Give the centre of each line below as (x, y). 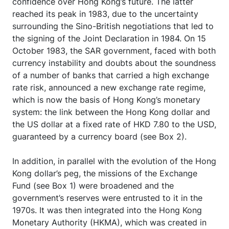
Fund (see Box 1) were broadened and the (93, 185)
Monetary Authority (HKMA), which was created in (109, 222)
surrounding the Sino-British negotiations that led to (113, 26)
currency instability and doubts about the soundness (114, 63)
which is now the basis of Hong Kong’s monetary (106, 99)
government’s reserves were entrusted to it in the (107, 198)
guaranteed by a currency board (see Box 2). (99, 136)
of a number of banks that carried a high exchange (111, 75)
